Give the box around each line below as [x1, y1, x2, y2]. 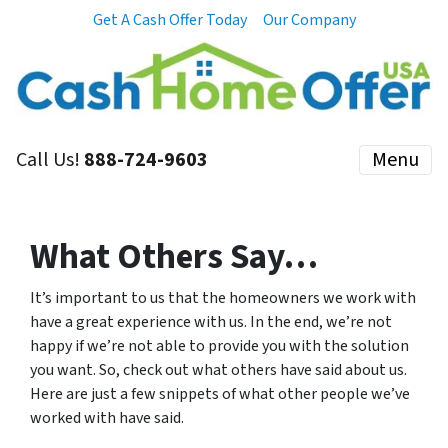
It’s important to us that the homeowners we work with [30, 287, 416, 310]
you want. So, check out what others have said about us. [30, 359, 407, 382]
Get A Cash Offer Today [92, 9, 247, 31]
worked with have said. [30, 407, 184, 430]
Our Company [262, 9, 356, 31]
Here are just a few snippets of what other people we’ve [30, 383, 410, 406]
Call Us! [16, 146, 84, 175]
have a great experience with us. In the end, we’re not [30, 311, 392, 334]
